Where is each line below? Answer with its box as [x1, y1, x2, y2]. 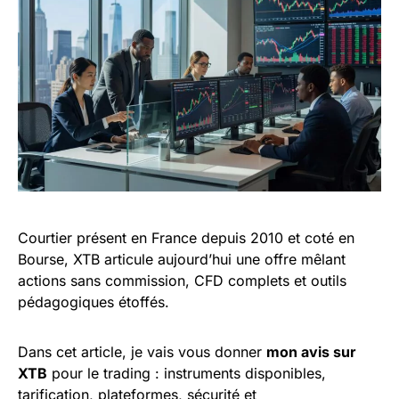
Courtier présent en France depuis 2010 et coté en [18, 229, 354, 247]
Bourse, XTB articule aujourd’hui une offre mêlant [18, 250, 346, 268]
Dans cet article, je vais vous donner [18, 343, 266, 361]
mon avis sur [266, 343, 356, 361]
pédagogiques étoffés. [18, 293, 169, 311]
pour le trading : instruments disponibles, [47, 364, 326, 382]
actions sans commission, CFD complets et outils [18, 272, 346, 289]
